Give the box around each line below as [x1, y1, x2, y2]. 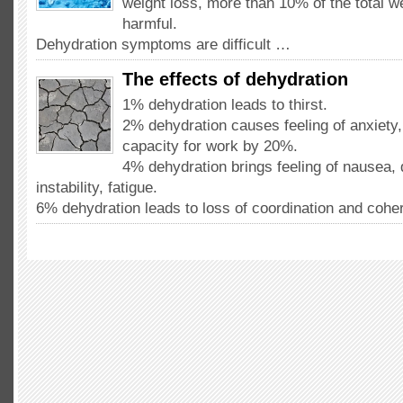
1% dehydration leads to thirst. [122, 96, 327, 113]
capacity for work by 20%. [122, 138, 298, 155]
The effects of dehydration [122, 69, 348, 89]
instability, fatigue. [36, 179, 157, 196]
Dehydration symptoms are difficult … [36, 36, 291, 53]
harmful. [122, 15, 177, 32]
